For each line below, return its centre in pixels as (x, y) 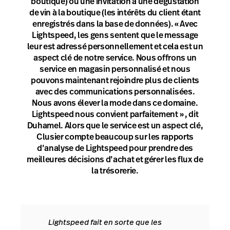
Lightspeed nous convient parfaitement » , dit (115, 114)
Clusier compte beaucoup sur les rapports (115, 137)
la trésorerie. (115, 171)
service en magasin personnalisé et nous (115, 69)
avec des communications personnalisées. (115, 92)
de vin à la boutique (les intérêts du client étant (115, 13)
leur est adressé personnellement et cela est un (115, 47)
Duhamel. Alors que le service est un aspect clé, (115, 126)
